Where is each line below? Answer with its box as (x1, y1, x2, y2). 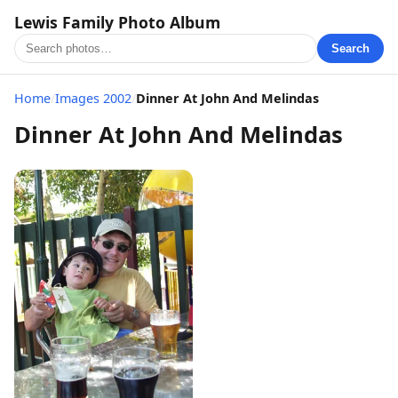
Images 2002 (55, 90, 131, 107)
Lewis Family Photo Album (14, 12, 220, 33)
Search (331, 42, 370, 55)
